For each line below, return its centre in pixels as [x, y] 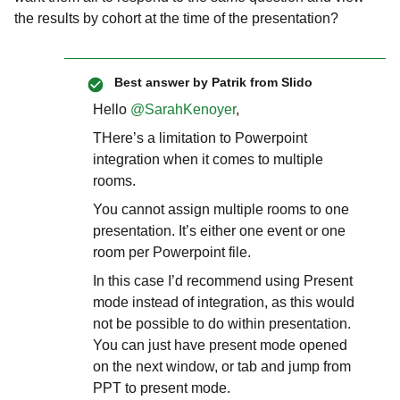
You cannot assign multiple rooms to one [221, 209]
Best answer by [161, 82]
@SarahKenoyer [183, 109]
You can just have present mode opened [220, 345]
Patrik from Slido [260, 82]
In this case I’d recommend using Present [223, 281]
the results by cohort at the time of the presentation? [176, 18]
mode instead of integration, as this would [224, 302]
